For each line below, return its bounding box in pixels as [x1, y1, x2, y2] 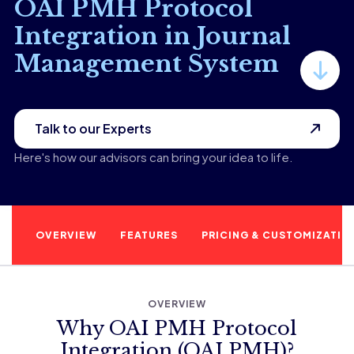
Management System [13, 49, 279, 78]
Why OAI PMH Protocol [57, 317, 297, 340]
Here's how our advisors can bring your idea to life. [13, 149, 293, 164]
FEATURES [120, 229, 178, 241]
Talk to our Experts [34, 120, 152, 137]
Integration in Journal [13, 21, 291, 51]
